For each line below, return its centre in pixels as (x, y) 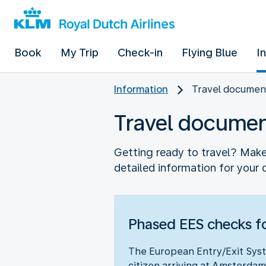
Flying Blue (210, 53)
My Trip (80, 53)
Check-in (140, 53)
